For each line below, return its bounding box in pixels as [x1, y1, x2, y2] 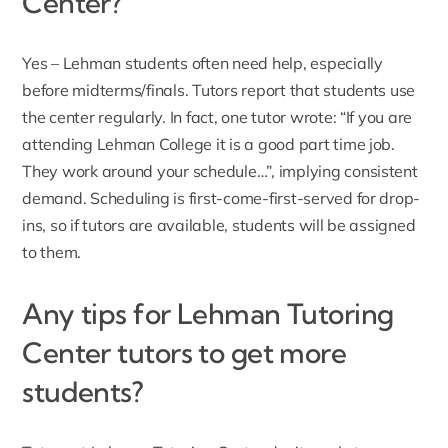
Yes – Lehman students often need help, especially [22, 52, 383, 73]
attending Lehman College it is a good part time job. [22, 133, 395, 154]
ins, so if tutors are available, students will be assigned [22, 214, 416, 235]
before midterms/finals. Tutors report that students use [22, 79, 416, 100]
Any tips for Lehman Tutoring [22, 295, 394, 331]
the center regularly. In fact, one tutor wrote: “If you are [22, 106, 413, 127]
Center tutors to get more [22, 334, 347, 370]
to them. [22, 241, 82, 262]
